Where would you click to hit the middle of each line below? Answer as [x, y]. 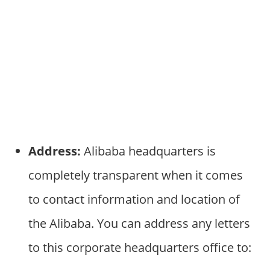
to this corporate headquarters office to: [140, 247]
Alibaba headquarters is [148, 151]
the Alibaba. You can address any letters [139, 223]
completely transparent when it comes [135, 175]
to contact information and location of [134, 199]
